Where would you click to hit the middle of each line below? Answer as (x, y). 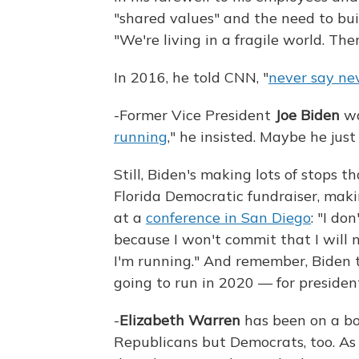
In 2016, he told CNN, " (191, 78)
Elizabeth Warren (180, 321)
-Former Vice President (194, 115)
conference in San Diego (228, 218)
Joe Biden (307, 115)
